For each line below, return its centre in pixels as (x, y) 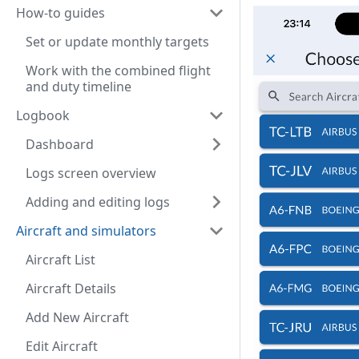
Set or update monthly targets (117, 42)
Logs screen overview (91, 173)
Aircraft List (61, 260)
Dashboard (60, 144)
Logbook (43, 115)
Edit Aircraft (62, 346)
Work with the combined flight (118, 71)
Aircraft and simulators (86, 231)
